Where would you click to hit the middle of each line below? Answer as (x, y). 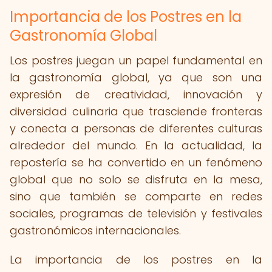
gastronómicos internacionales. (95, 230)
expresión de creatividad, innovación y (136, 94)
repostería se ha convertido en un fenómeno (136, 162)
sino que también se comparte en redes (136, 196)
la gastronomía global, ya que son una (136, 77)
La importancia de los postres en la (136, 260)
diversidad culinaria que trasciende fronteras (136, 111)
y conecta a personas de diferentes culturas (136, 128)
